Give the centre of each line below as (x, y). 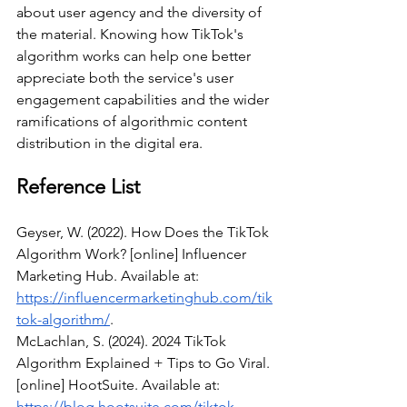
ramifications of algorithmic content (134, 122)
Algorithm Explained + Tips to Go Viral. (145, 363)
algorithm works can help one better (135, 56)
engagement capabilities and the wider (144, 100)
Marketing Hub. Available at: (109, 276)
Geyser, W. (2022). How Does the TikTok (144, 233)
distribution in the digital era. (109, 144)
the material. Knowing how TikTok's (132, 35)
